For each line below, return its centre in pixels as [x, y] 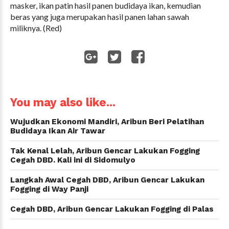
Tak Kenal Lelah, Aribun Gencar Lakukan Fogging [105, 151]
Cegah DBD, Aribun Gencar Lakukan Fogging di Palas [112, 209]
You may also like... [63, 102]
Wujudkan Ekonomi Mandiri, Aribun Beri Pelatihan [107, 121]
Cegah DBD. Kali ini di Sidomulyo [73, 160]
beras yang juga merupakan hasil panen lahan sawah [100, 16]
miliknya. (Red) [36, 28]
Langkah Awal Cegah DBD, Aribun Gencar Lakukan [107, 180]
